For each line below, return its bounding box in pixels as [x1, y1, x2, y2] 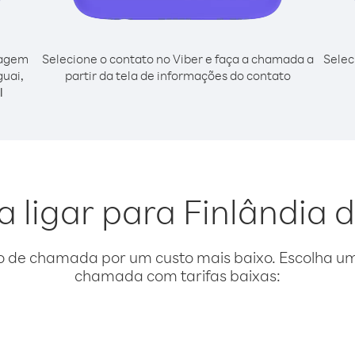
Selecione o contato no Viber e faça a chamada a [41, 51, 314, 67]
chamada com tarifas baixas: [74, 265, 281, 285]
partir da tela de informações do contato [64, 67, 291, 83]
